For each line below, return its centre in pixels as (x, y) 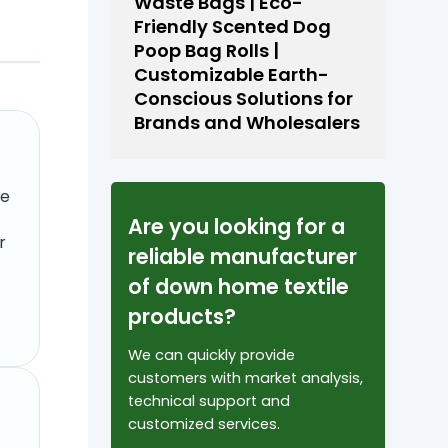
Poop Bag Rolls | (207, 51)
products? (181, 317)
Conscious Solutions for (244, 99)
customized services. (203, 424)
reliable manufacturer (242, 257)
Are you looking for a (236, 227)
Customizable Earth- (232, 75)
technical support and (208, 401)
